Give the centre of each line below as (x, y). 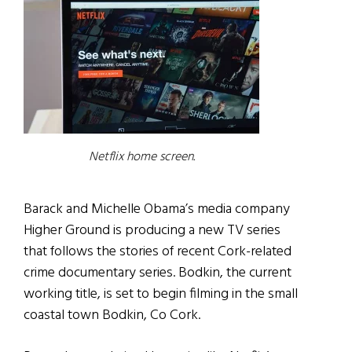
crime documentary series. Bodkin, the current (158, 273)
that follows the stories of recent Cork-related (158, 252)
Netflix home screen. (141, 158)
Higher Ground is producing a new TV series (152, 231)
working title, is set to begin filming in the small (161, 295)
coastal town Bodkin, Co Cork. (112, 316)
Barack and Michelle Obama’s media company (157, 210)
